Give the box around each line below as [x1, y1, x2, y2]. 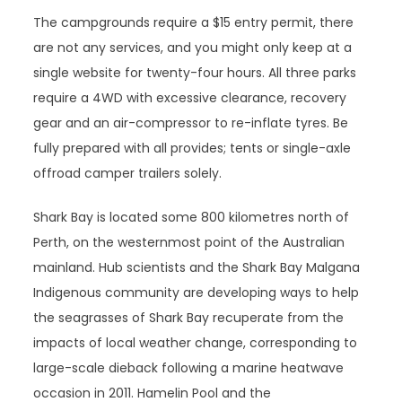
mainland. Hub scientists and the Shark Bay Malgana [33, 258, 361, 276]
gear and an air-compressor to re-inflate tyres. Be [33, 114, 349, 132]
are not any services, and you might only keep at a [33, 39, 353, 57]
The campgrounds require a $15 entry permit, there [33, 13, 354, 31]
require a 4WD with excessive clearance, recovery [33, 89, 347, 107]
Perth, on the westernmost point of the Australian [33, 233, 345, 251]
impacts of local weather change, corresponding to [33, 334, 358, 352]
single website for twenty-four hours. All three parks [33, 64, 357, 82]
